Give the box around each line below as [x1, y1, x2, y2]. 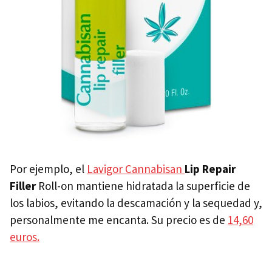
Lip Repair [185, 161, 236, 176]
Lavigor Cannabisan [87, 161, 185, 176]
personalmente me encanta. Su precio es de [10, 212, 228, 227]
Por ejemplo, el [10, 161, 87, 176]
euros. [10, 229, 39, 244]
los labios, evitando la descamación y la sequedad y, [10, 195, 262, 210]
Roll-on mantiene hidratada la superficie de [36, 178, 250, 193]
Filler [10, 178, 36, 193]
